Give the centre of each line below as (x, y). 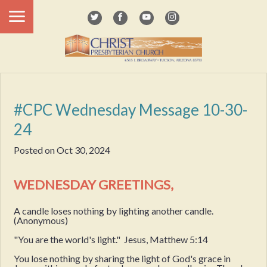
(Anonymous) (41, 220)
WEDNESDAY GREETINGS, (94, 185)
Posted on (35, 150)
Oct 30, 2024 (84, 150)
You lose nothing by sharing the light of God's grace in (122, 258)
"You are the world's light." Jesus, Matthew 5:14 (111, 239)
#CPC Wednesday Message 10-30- (131, 109)
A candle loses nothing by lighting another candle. (114, 210)
